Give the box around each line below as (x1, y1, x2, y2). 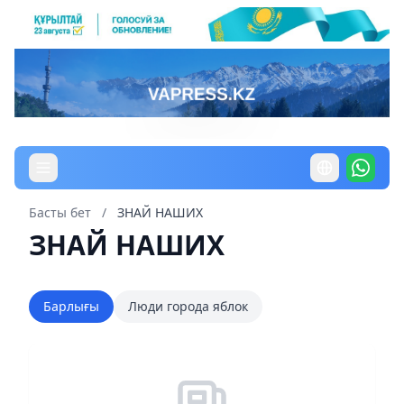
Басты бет (29, 203, 91, 221)
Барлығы (43, 297, 99, 315)
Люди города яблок (128, 297, 248, 315)
